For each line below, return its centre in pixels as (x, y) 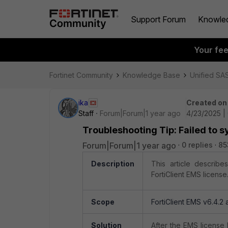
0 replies (197, 145)
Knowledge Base (151, 75)
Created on (207, 103)
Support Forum (158, 19)
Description (113, 164)
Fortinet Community (81, 75)
